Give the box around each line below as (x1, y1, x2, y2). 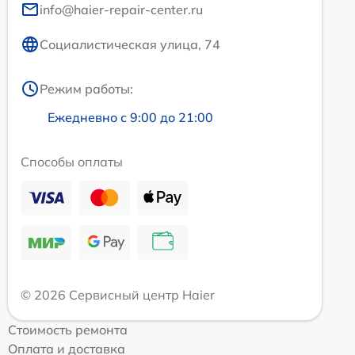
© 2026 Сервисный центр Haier (21, 286, 215, 303)
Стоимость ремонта (8, 321, 128, 338)
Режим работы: (40, 80, 133, 97)
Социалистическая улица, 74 (40, 36, 220, 52)
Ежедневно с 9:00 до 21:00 (48, 109, 213, 125)
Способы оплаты (21, 153, 123, 170)
